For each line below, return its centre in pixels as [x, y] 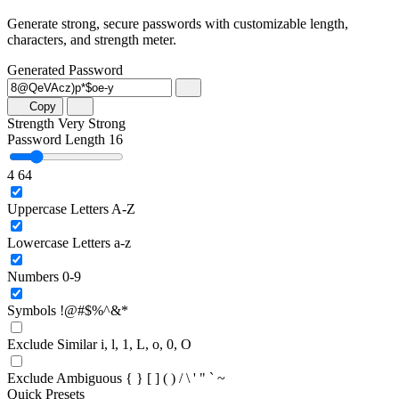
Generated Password [65, 69]
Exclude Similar [52, 344]
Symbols [32, 310]
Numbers [33, 276]
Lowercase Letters [59, 242]
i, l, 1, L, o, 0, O [146, 344]
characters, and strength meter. [92, 39]
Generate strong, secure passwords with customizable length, [178, 23]
